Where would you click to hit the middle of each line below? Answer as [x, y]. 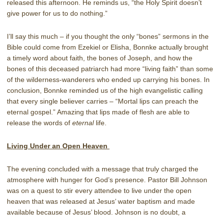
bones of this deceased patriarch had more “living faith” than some [110, 69]
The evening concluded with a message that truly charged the [103, 169]
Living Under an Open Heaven [58, 146]
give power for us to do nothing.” [57, 13]
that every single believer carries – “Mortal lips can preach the [103, 101]
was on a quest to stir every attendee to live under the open [99, 190]
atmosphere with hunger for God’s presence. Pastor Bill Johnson [107, 179]
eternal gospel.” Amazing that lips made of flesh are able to [98, 112]
